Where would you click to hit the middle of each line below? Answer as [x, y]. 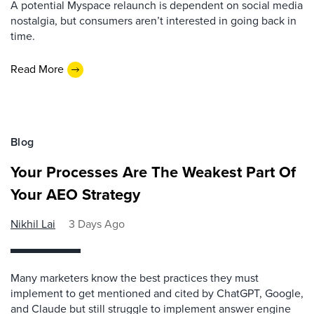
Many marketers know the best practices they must [135, 278]
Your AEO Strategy [75, 194]
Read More [37, 69]
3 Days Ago [97, 224]
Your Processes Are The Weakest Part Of [153, 172]
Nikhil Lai [33, 224]
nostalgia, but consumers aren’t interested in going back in [153, 20]
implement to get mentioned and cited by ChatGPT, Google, [157, 293]
